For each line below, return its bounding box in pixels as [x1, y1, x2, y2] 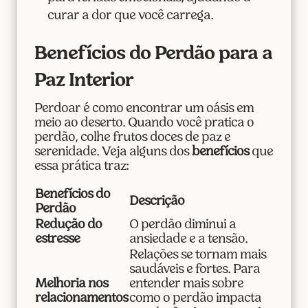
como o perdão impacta [129, 292, 261, 306]
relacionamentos [34, 292, 128, 306]
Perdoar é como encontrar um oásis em [34, 102, 254, 116]
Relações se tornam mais [129, 249, 266, 263]
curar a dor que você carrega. [47, 10, 213, 23]
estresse [34, 233, 80, 247]
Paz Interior [34, 71, 133, 91]
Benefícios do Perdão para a [34, 45, 272, 65]
